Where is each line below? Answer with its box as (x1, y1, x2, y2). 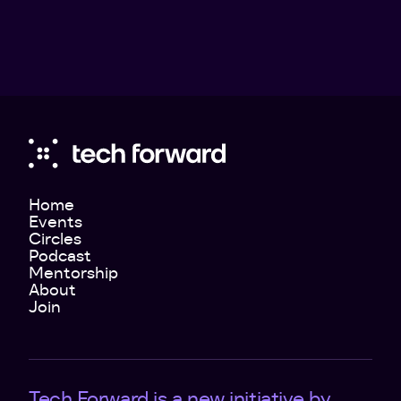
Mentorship (29, 262, 118, 284)
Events (29, 211, 82, 233)
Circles (29, 228, 81, 250)
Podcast (29, 245, 91, 267)
